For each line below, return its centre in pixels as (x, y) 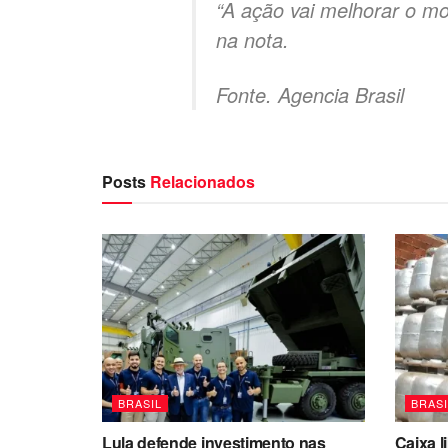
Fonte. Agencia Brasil (310, 94)
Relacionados (202, 182)
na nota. (252, 39)
